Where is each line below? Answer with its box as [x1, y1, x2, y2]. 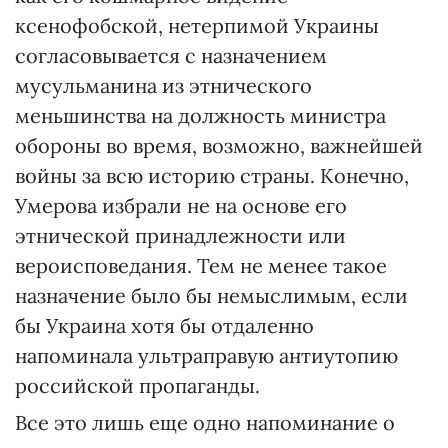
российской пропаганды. [15, 373, 260, 399]
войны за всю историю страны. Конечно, [15, 163, 409, 189]
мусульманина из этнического [15, 73, 312, 99]
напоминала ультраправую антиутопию [15, 343, 398, 369]
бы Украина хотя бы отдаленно [15, 313, 314, 339]
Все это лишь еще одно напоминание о [15, 410, 395, 436]
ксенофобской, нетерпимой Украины [15, 13, 379, 39]
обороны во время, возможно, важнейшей [15, 133, 423, 159]
